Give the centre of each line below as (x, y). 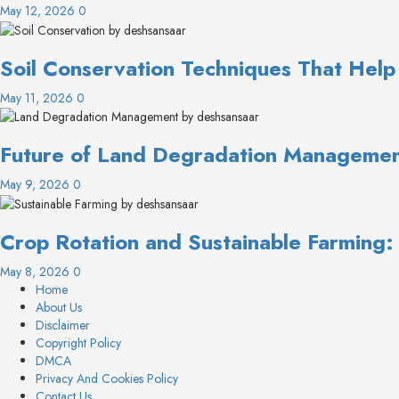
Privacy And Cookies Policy (107, 379)
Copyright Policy (78, 343)
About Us (59, 308)
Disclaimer (63, 326)
